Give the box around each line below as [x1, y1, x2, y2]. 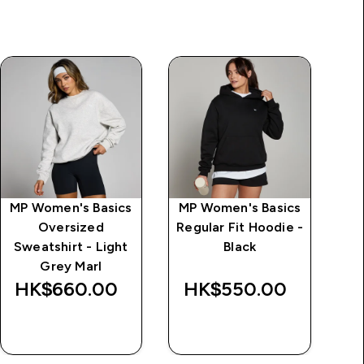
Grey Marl [40, 258, 102, 273]
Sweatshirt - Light [14, 239, 128, 253]
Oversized [37, 219, 104, 234]
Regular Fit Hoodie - [176, 219, 304, 234]
